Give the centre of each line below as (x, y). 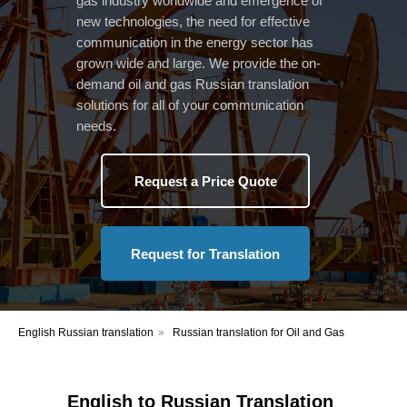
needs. (96, 126)
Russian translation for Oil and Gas (258, 333)
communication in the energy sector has (195, 42)
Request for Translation (205, 253)
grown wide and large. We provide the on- (199, 63)
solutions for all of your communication (190, 105)
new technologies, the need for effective (193, 21)
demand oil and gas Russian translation (193, 84)
